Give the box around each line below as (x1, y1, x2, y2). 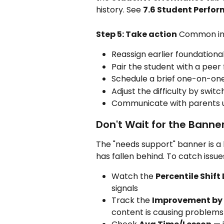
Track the (111, 194, 152, 206)
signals (111, 182, 138, 194)
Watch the (111, 170, 155, 182)
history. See (96, 4, 143, 16)
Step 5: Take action (96, 28, 177, 40)
